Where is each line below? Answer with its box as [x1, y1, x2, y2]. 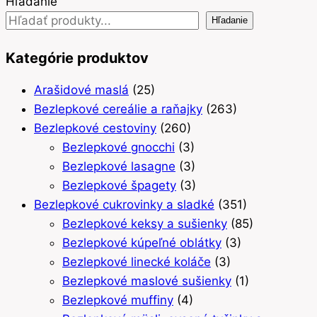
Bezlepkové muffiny [62, 293, 173, 308]
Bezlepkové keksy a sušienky [62, 217, 227, 231]
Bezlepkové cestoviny [34, 121, 156, 136]
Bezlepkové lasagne [62, 159, 175, 174]
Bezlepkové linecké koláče [62, 255, 211, 270]
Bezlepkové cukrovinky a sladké [34, 197, 214, 212]
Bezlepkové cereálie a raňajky [34, 102, 202, 117]
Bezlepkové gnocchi [62, 140, 175, 155]
